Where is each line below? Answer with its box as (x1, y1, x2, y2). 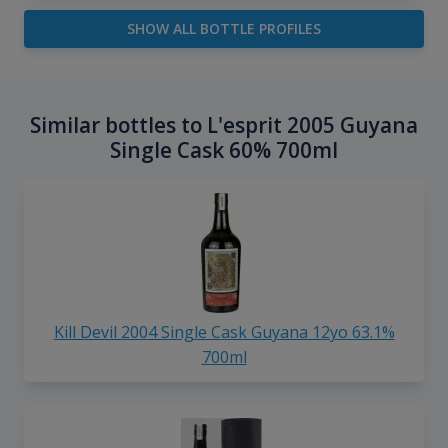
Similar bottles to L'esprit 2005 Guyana (30, 111, 418, 140)
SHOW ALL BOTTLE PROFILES (127, 19, 321, 39)
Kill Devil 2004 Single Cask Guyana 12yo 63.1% (53, 321, 395, 344)
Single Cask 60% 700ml (110, 136, 338, 165)
